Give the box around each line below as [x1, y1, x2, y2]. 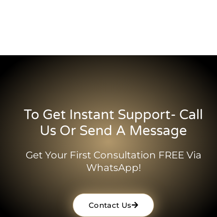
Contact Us [88, 201, 132, 210]
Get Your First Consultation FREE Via [25, 149, 201, 161]
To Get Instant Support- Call [24, 107, 203, 124]
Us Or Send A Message [40, 123, 187, 139]
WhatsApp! [86, 162, 141, 174]
